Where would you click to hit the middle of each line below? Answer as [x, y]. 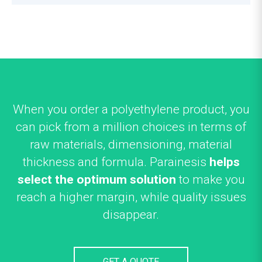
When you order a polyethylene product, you [131, 109]
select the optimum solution [96, 180]
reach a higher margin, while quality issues [131, 197]
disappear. [131, 215]
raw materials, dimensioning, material [131, 144]
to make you [210, 180]
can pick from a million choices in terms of [131, 127]
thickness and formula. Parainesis [116, 162]
